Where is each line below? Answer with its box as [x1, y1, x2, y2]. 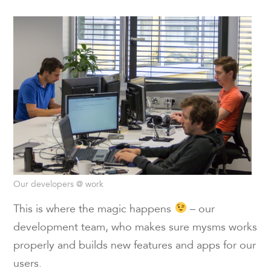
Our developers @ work [13, 180, 104, 189]
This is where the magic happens [13, 204, 175, 215]
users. [13, 258, 42, 270]
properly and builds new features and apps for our [13, 240, 256, 252]
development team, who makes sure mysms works [13, 222, 258, 233]
